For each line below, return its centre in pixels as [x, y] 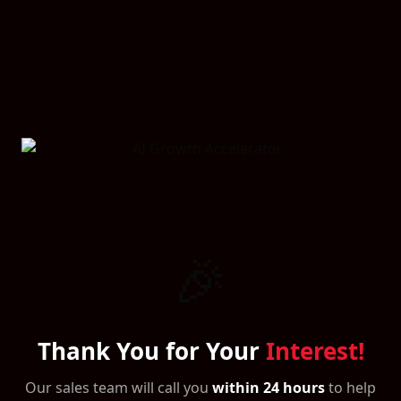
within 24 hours [269, 387]
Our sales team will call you [119, 387]
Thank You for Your [151, 350]
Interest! [315, 350]
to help [350, 387]
